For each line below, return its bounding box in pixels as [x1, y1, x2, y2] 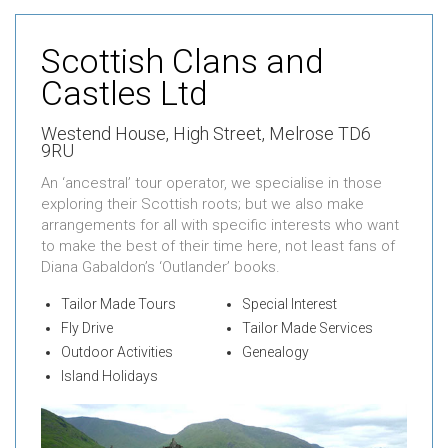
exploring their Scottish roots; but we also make [41, 194, 364, 213]
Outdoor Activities [61, 343, 173, 360]
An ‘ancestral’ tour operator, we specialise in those [41, 173, 382, 192]
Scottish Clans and [41, 40, 324, 81]
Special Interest [241, 295, 337, 312]
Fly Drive [61, 319, 113, 336]
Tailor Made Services [241, 319, 373, 336]
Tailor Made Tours [61, 295, 176, 312]
